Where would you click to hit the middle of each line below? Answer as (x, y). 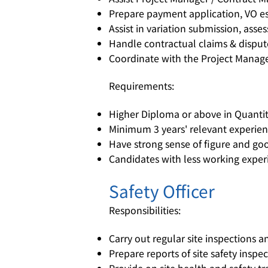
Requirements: (141, 86)
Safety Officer (162, 191)
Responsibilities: (145, 210)
